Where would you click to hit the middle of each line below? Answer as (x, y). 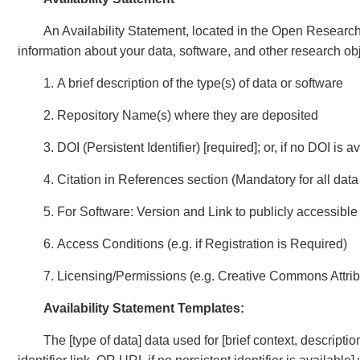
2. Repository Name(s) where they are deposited (181, 115)
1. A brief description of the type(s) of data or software (193, 83)
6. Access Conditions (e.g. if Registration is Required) (195, 244)
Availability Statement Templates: (144, 308)
